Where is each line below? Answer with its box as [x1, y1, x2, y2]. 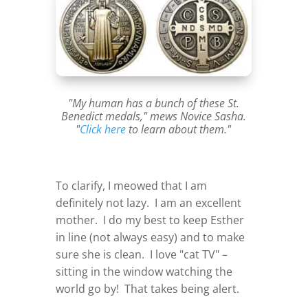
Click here [80, 122, 126, 137]
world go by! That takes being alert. [55, 281, 239, 297]
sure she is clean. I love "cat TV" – [55, 247, 228, 263]
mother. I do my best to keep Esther [55, 212, 244, 228]
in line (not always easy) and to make [55, 230, 245, 245]
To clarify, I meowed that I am [55, 178, 207, 194]
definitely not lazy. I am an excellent [55, 195, 241, 211]
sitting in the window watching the [55, 264, 232, 280]
